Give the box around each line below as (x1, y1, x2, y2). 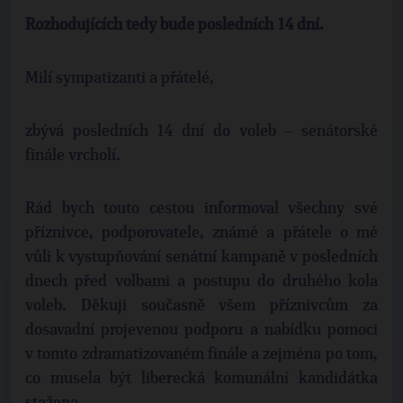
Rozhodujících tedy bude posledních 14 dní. (25, 17, 324, 33)
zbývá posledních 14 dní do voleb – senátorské (25, 123, 378, 139)
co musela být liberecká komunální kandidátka (25, 371, 378, 387)
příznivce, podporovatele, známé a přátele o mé (25, 225, 378, 241)
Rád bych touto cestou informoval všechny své (25, 201, 378, 217)
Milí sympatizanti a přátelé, (25, 70, 214, 86)
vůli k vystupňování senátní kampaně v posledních (25, 249, 378, 265)
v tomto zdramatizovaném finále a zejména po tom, (25, 346, 378, 363)
